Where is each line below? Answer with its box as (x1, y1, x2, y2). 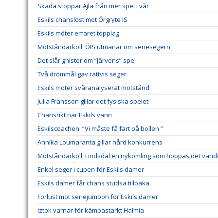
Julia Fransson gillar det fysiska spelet (37, 97, 148, 106)
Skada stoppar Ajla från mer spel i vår (37, 1, 149, 11)
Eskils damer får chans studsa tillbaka (37, 179, 149, 188)
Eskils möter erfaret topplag (37, 29, 119, 38)
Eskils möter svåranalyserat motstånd (37, 83, 149, 92)
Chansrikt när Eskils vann (37, 110, 112, 120)
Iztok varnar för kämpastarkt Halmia (37, 206, 144, 215)
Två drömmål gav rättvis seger (37, 70, 127, 79)
